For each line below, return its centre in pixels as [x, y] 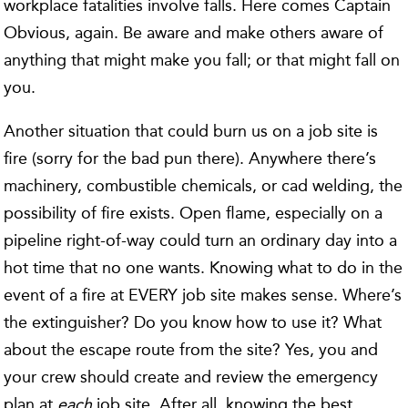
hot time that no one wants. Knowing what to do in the [204, 268]
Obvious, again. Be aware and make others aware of [194, 33]
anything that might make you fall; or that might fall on [202, 60]
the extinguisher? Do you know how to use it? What [193, 322]
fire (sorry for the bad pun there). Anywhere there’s [190, 158]
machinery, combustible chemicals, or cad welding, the [204, 186]
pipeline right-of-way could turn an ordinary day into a [201, 240]
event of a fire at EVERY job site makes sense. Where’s [203, 295]
